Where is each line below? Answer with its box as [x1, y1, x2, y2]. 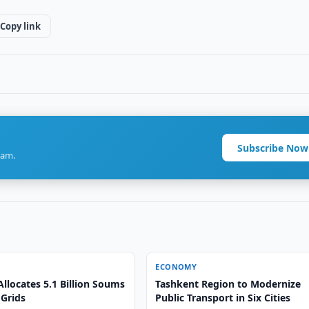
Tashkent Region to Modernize [155, 277, 301, 290]
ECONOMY [155, 261, 197, 272]
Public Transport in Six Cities [155, 291, 291, 304]
